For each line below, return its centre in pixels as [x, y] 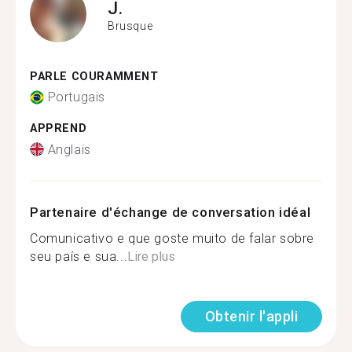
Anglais [69, 149]
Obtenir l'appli [251, 316]
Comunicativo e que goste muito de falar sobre [172, 238]
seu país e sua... [79, 256]
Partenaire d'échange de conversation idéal [170, 212]
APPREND [59, 128]
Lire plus [152, 256]
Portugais [76, 97]
